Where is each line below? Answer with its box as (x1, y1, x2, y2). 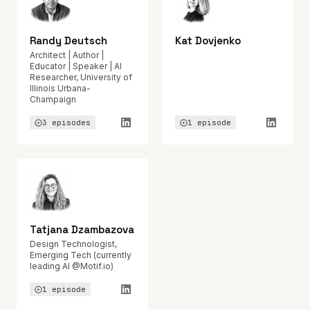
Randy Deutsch (30, 34, 107, 47)
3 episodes (42, 118, 91, 127)
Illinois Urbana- (30, 83, 91, 93)
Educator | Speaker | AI (30, 61, 122, 71)
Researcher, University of (30, 72, 132, 82)
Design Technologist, (30, 239, 117, 249)
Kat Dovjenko (175, 34, 241, 47)
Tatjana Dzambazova (30, 223, 134, 236)
